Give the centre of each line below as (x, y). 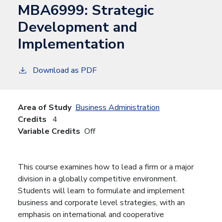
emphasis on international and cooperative (91, 214)
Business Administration (117, 107)
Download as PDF (65, 70)
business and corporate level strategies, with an (101, 202)
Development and (78, 27)
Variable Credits (49, 131)
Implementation (71, 44)
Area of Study (45, 107)
